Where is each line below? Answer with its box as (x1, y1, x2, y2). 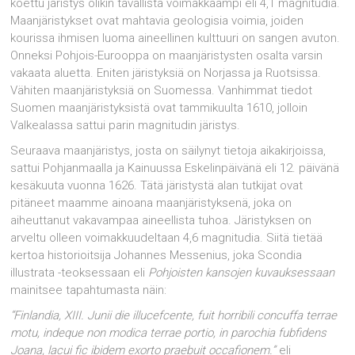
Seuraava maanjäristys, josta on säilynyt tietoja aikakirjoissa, (10, 143, 326, 158)
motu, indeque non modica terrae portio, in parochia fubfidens (10, 326, 327, 340)
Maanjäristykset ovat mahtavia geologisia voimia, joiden (10, 13, 304, 28)
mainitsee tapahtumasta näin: (10, 283, 167, 297)
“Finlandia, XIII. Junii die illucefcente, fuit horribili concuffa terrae (10, 308, 338, 323)
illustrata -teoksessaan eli (10, 265, 149, 280)
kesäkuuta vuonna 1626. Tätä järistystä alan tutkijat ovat (10, 178, 303, 193)
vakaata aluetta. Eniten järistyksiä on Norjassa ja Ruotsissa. (10, 66, 322, 80)
